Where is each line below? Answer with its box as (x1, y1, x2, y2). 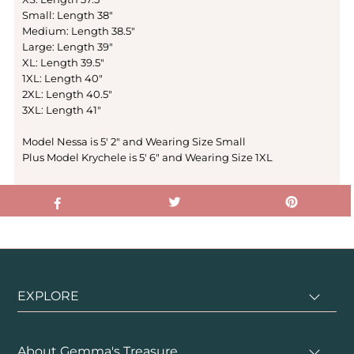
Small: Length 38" (21, 9, 113, 22)
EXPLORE (17, 288, 80, 304)
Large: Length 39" (21, 40, 113, 54)
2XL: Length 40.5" (21, 88, 112, 101)
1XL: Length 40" (21, 72, 103, 85)
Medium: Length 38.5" (21, 24, 135, 38)
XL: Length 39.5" (21, 56, 104, 70)
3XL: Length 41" (21, 104, 101, 117)
